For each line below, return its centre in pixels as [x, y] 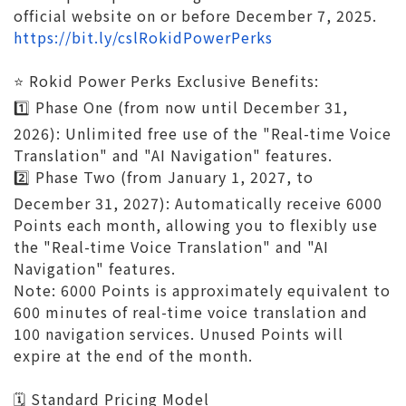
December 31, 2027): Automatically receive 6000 [198, 203]
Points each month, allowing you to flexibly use [196, 225]
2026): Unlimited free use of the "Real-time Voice [203, 133]
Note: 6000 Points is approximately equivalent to [202, 290]
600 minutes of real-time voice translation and [191, 312]
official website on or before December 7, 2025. [195, 15]
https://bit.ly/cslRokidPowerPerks [143, 37]
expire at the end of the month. [133, 355]
